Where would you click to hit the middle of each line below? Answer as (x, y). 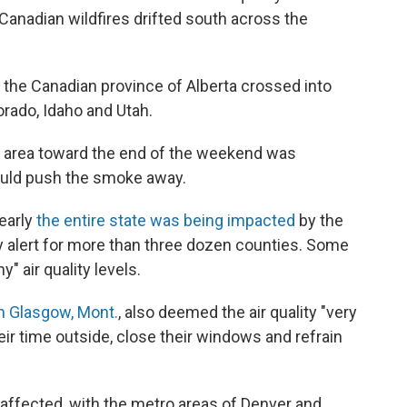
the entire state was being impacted (166, 221)
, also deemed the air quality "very (238, 313)
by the (319, 221)
